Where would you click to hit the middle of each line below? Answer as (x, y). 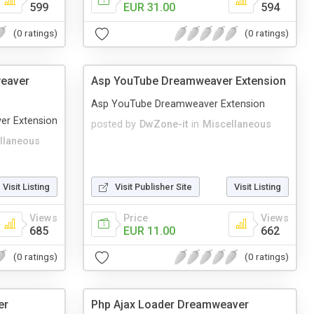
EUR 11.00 (149, 231)
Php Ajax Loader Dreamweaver (170, 304)
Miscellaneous (237, 124)
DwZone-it (164, 124)
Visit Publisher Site (153, 186)
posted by (114, 124)
